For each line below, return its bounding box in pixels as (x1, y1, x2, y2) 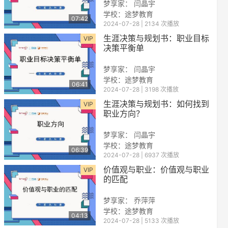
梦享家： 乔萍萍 (103, 195, 155, 205)
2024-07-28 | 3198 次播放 (103, 85, 179, 94)
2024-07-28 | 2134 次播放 (103, 20, 179, 28)
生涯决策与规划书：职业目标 (103, 33, 209, 44)
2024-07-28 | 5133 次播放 (103, 216, 179, 224)
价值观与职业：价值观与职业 (103, 164, 209, 175)
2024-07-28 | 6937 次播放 (103, 151, 179, 159)
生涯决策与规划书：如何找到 (103, 99, 209, 109)
